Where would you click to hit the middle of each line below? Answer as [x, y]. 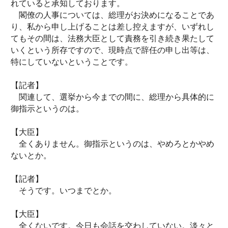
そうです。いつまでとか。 [64, 191]
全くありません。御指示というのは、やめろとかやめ [112, 144]
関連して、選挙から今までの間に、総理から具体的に [112, 97]
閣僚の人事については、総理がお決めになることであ [112, 15]
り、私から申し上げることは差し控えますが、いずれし [112, 27]
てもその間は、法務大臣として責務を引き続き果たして [112, 38]
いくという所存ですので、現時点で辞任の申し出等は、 [112, 50]
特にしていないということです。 [72, 62]
